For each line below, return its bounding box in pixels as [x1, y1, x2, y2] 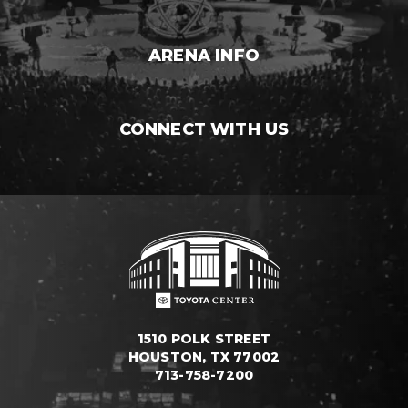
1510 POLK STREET [137, 330, 271, 347]
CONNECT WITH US [118, 118, 290, 139]
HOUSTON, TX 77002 [127, 348, 280, 365]
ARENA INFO [148, 45, 260, 66]
